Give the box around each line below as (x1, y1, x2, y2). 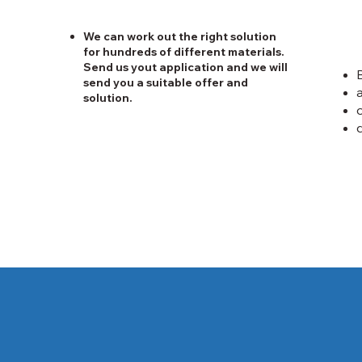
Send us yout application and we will (83, 60, 288, 74)
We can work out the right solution (83, 29, 277, 44)
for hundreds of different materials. (83, 44, 285, 59)
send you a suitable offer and (83, 75, 249, 90)
